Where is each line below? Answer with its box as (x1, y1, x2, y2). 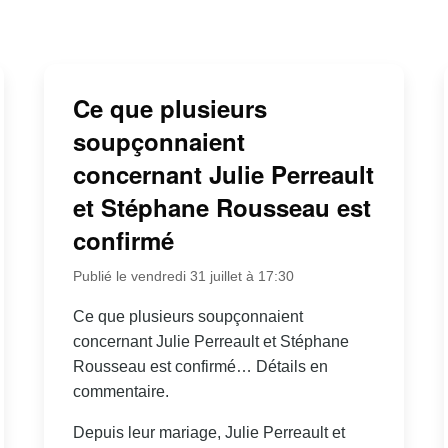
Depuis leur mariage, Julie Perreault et (72, 424, 345, 442)
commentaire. (72, 383, 169, 401)
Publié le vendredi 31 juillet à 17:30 (72, 268, 294, 285)
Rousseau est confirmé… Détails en (72, 358, 328, 376)
